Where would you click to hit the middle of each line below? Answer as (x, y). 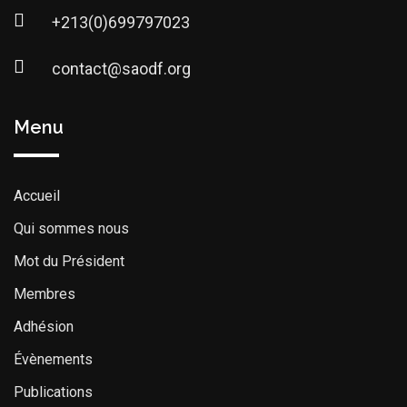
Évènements (53, 359)
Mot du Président (69, 261)
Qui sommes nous (71, 228)
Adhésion (44, 327)
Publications (53, 392)
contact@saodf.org (121, 69)
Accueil (37, 196)
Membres (45, 294)
